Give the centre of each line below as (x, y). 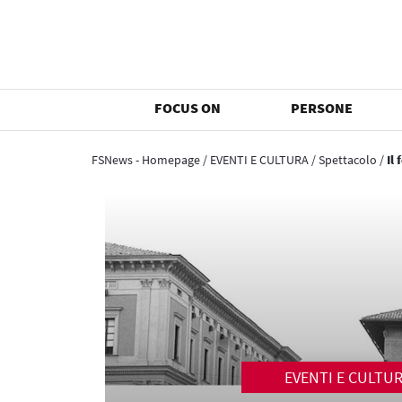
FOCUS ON (188, 108)
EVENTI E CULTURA (259, 160)
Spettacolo (348, 160)
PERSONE (322, 108)
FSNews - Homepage (146, 160)
